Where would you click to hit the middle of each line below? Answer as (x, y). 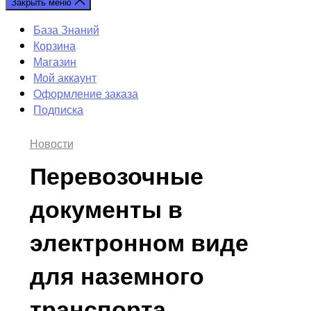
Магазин (55, 61)
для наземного (117, 275)
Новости (51, 143)
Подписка (58, 109)
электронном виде (139, 242)
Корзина (54, 45)
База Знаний (66, 30)
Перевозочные (116, 175)
